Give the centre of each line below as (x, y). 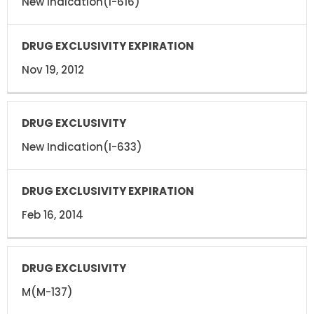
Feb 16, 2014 (53, 214)
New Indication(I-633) (82, 146)
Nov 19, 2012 (53, 69)
